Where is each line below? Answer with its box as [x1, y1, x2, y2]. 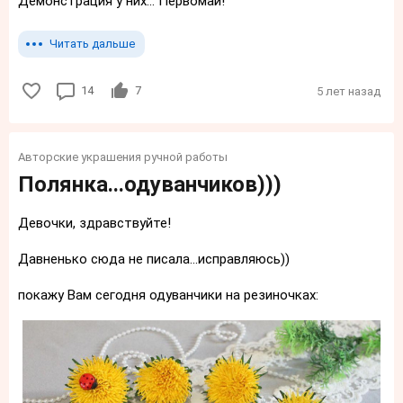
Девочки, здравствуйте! [18, 215, 171, 232]
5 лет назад [317, 85, 381, 99]
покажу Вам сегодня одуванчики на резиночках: [18, 287, 318, 304]
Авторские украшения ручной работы [18, 150, 228, 165]
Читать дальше [49, 36, 135, 50]
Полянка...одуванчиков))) [18, 172, 282, 198]
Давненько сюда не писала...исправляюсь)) [18, 251, 290, 268]
